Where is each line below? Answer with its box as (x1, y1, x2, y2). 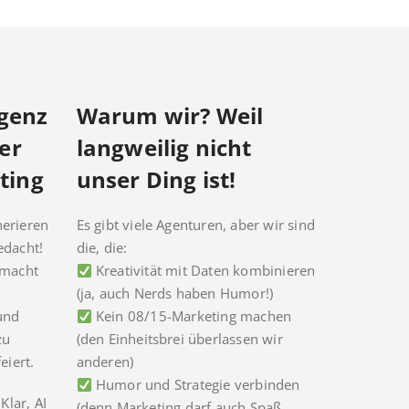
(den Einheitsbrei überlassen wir (76, 330, 283, 349)
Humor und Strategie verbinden (91, 375, 300, 394)
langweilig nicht (76, 132, 252, 163)
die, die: (76, 238, 128, 257)
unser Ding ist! (76, 164, 236, 195)
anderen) (76, 352, 134, 372)
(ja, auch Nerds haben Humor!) (76, 284, 274, 303)
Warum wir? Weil (76, 100, 264, 131)
